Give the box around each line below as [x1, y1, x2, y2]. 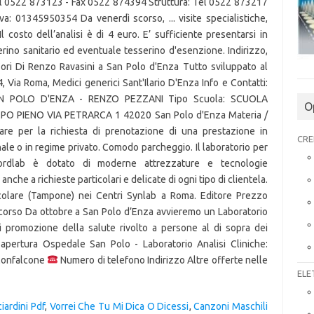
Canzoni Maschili [193, 301, 268, 312]
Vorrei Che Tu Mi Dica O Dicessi [49, 301, 189, 312]
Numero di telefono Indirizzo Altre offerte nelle [58, 254, 268, 266]
